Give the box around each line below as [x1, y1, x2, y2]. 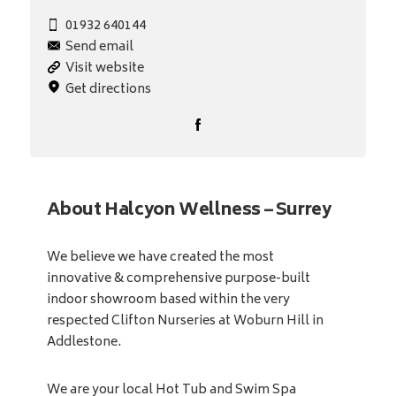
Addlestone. [46, 331, 121, 354]
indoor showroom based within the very [46, 289, 290, 312]
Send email [65, 36, 133, 59]
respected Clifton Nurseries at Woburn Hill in [46, 310, 324, 333]
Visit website [65, 57, 144, 80]
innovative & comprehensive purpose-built [46, 268, 310, 291]
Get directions [65, 79, 151, 102]
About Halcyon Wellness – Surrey [46, 195, 331, 227]
